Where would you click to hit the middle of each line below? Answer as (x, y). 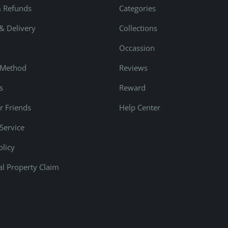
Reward (132, 87)
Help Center (140, 107)
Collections (138, 28)
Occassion (137, 48)
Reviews (133, 67)
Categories (137, 8)
